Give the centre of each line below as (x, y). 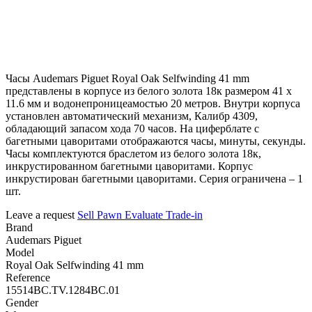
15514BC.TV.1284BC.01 (63, 290)
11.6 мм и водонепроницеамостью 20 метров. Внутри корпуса (153, 103)
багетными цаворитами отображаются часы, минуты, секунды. (156, 141)
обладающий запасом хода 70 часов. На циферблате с (132, 128)
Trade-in (184, 214)
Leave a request (41, 214)
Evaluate (144, 214)
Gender (22, 302)
